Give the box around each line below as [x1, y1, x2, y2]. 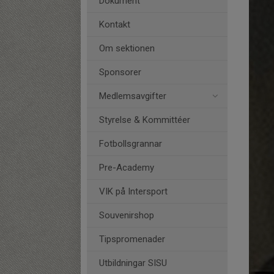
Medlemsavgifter [99, 91, 166, 102]
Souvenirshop [99, 210, 154, 221]
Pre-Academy [99, 162, 154, 173]
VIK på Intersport [99, 186, 168, 197]
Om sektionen [99, 43, 155, 54]
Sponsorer [99, 67, 141, 78]
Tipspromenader [99, 234, 165, 245]
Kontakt [99, 19, 130, 30]
